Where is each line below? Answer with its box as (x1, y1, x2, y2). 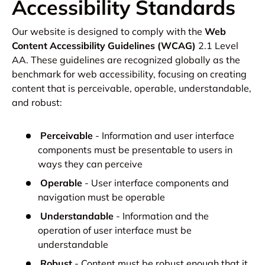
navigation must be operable (38, 190, 165, 203)
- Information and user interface (95, 129, 234, 141)
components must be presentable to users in (38, 143, 232, 156)
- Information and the (116, 209, 209, 222)
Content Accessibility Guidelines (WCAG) (12, 39, 196, 51)
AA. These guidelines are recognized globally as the (12, 53, 240, 66)
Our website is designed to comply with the (12, 25, 205, 37)
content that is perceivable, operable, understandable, (12, 82, 251, 94)
